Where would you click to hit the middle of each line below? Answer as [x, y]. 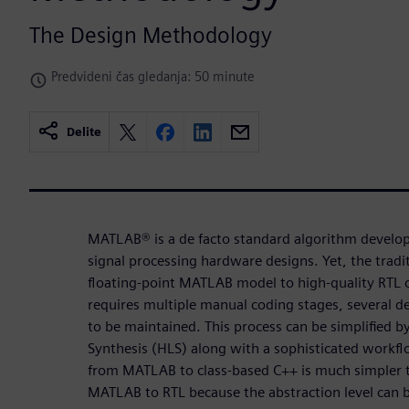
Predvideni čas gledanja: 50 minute [153, 77]
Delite [84, 132]
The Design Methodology [151, 36]
